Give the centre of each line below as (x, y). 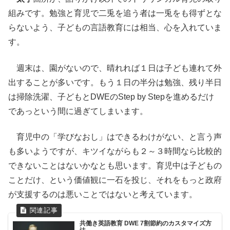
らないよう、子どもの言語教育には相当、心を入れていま (115, 28)
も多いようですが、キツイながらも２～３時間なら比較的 (115, 151)
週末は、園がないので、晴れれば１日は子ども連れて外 (115, 68)
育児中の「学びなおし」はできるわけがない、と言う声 (115, 137)
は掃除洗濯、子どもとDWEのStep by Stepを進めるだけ (111, 97)
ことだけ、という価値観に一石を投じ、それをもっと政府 (115, 180)
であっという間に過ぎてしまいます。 (78, 111)
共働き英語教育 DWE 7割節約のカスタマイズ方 (146, 223)
